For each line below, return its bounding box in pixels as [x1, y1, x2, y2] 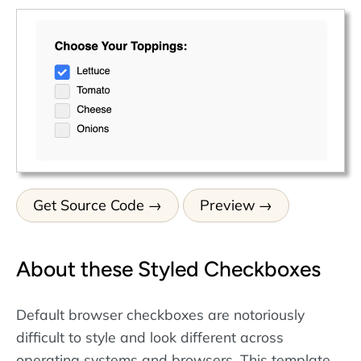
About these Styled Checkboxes [16, 255, 321, 282]
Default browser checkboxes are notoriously [16, 305, 305, 324]
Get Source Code [33, 196, 144, 215]
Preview [199, 196, 255, 215]
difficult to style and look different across [16, 328, 284, 346]
